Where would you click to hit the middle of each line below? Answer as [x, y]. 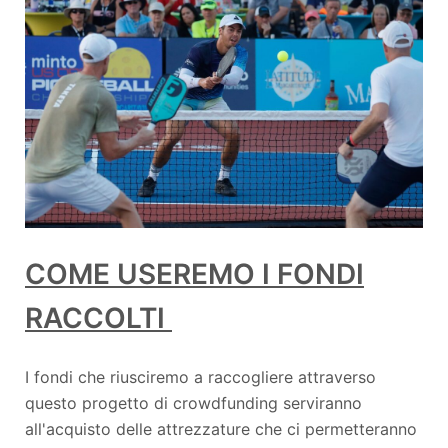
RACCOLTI [98, 317]
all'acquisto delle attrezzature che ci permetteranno [221, 428]
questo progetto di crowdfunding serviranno [193, 402]
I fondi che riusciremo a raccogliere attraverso [200, 376]
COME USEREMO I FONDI [194, 273]
